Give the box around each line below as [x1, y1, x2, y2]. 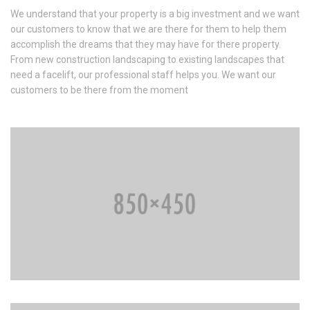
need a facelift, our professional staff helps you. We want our [10, 69, 276, 81]
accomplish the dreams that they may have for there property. [10, 39, 281, 51]
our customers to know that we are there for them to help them [10, 24, 286, 35]
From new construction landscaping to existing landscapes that [10, 54, 284, 66]
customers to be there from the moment [10, 84, 188, 96]
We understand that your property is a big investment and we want [10, 8, 300, 20]
